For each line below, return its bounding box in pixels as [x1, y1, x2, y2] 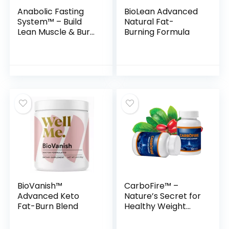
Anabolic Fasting [17, 6, 84, 17]
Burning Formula [124, 26, 190, 38]
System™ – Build [17, 16, 82, 28]
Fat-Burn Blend [17, 200, 79, 212]
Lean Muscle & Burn [17, 26, 96, 38]
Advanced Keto [17, 190, 80, 202]
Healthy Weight [124, 200, 187, 212]
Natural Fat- [124, 16, 174, 28]
